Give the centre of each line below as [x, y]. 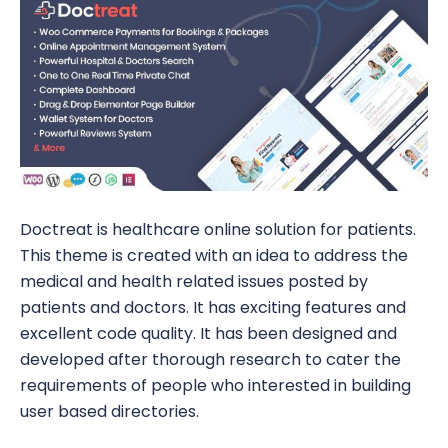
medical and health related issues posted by [194, 282]
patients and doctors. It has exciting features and [213, 308]
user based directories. [109, 412]
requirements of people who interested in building [215, 386]
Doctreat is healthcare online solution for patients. [218, 230]
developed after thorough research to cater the [210, 360]
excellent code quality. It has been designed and [208, 334]
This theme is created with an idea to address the [214, 256]
